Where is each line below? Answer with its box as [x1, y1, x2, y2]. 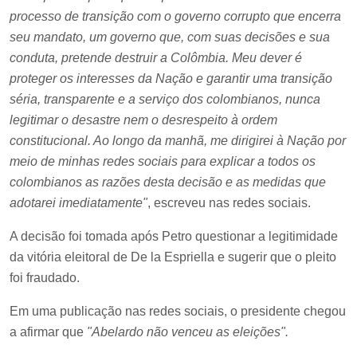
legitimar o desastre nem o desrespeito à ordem [10, 112, 277, 127]
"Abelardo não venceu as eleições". [87, 324, 288, 339]
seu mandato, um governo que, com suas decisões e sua [10, 29, 330, 44]
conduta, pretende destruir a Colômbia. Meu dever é [10, 50, 302, 65]
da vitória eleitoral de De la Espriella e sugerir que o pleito [10, 249, 336, 264]
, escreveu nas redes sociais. [147, 195, 311, 210]
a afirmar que [10, 324, 87, 339]
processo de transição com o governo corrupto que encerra [10, 9, 341, 23]
